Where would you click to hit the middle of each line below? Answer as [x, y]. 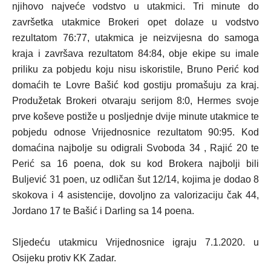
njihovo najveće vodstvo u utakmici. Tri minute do [135, 6]
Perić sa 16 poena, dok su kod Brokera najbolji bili [135, 164]
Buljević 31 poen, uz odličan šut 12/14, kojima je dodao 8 [135, 179]
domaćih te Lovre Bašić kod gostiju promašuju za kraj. [135, 85]
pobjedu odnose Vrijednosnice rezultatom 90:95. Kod [135, 132]
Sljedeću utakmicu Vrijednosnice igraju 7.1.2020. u [135, 242]
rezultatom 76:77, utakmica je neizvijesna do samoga [135, 38]
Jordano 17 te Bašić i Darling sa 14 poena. [103, 211]
